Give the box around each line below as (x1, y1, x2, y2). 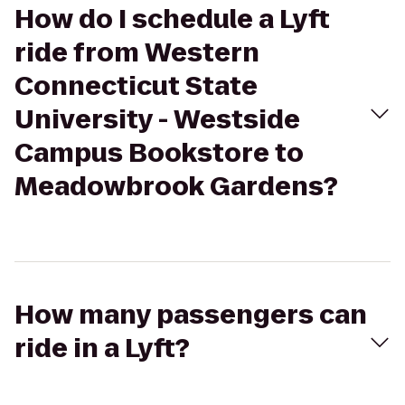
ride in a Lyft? (14, 331, 190, 366)
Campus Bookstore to (14, 136, 304, 171)
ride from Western (14, 35, 259, 71)
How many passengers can (14, 297, 367, 333)
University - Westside (14, 102, 300, 137)
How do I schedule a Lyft (14, 2, 330, 37)
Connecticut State (14, 69, 258, 104)
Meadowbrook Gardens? (14, 169, 338, 204)
